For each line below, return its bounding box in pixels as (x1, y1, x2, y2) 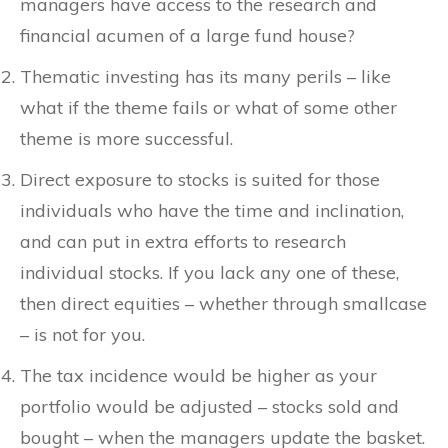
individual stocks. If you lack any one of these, (20, 260, 399, 284)
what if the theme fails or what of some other (20, 95, 397, 119)
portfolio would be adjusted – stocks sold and (20, 394, 399, 418)
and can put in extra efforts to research (20, 229, 346, 253)
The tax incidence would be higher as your (20, 363, 377, 387)
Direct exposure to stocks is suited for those (20, 167, 380, 191)
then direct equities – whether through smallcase (20, 291, 427, 315)
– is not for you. (20, 322, 145, 346)
